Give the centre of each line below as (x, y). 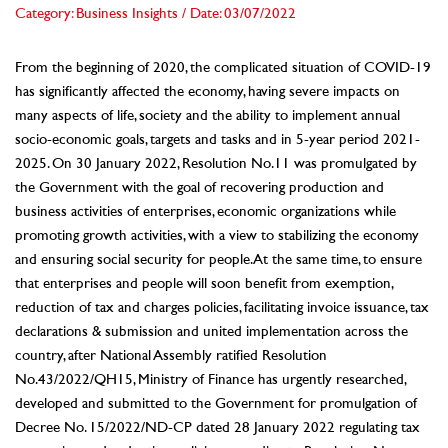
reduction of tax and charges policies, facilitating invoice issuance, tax (222, 309)
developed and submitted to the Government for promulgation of (216, 405)
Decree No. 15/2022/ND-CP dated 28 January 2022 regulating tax (217, 429)
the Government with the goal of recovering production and (199, 189)
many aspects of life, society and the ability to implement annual (207, 117)
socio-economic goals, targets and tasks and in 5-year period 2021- (217, 141)
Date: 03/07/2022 (243, 15)
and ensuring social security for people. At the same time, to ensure (218, 261)
